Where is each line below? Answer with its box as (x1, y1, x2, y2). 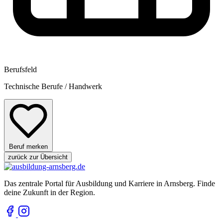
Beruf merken (9, 143, 48, 151)
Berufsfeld (4, 65, 37, 74)
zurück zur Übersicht (8, 153, 68, 161)
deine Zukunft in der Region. (4, 188, 95, 197)
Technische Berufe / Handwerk (4, 82, 102, 91)
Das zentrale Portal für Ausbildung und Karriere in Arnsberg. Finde (4, 179, 215, 188)
